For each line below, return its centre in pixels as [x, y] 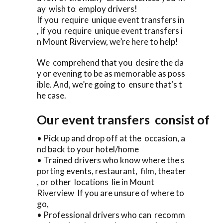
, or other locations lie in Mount [96, 182]
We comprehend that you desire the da [110, 62]
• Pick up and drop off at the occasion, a [111, 138]
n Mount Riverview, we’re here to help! [108, 41]
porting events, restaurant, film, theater [111, 171]
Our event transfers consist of [127, 119]
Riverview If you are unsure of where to [111, 193]
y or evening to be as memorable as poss [111, 73]
